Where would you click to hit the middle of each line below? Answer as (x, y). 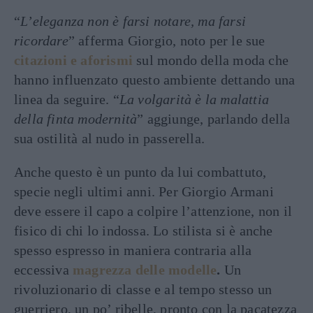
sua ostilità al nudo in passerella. (109, 138)
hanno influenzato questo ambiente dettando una (155, 79)
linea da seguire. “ (67, 99)
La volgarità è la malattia (194, 99)
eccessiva (43, 269)
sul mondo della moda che (211, 60)
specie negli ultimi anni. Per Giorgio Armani (144, 191)
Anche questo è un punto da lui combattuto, (140, 172)
